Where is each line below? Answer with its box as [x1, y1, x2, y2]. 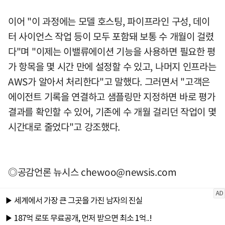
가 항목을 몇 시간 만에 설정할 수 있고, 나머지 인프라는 [8, 59, 216, 73]
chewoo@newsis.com [81, 165, 177, 179]
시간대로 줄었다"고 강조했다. [8, 120, 121, 134]
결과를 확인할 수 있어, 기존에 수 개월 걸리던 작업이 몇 [8, 104, 216, 119]
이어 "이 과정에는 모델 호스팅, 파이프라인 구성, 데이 [8, 14, 210, 28]
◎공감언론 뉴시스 [8, 165, 81, 179]
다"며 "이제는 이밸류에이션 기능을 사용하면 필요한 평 [8, 44, 216, 58]
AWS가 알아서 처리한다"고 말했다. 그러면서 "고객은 [8, 74, 210, 88]
